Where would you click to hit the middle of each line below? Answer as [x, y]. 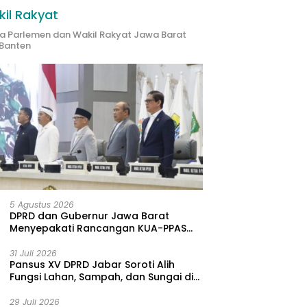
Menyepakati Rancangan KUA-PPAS [98, 228]
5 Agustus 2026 [42, 204]
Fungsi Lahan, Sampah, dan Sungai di [102, 277]
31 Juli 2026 [34, 253]
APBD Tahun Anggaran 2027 [80, 240]
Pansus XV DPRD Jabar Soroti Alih [93, 264]
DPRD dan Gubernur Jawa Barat [90, 216]
